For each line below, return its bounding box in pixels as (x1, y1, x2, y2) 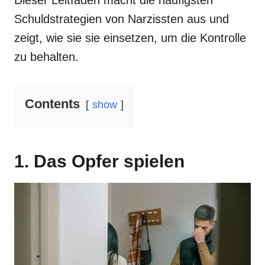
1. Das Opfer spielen (14, 151, 185, 171)
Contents (25, 96, 80, 111)
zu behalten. (14, 50, 79, 63)
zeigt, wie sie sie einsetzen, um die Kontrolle (14, 31, 246, 44)
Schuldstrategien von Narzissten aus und (14, 12, 229, 25)
